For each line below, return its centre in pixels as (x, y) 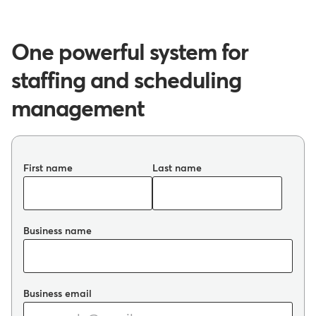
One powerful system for (130, 54)
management (78, 110)
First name (48, 169)
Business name (57, 232)
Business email (57, 294)
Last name (177, 169)
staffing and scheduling (126, 82)
